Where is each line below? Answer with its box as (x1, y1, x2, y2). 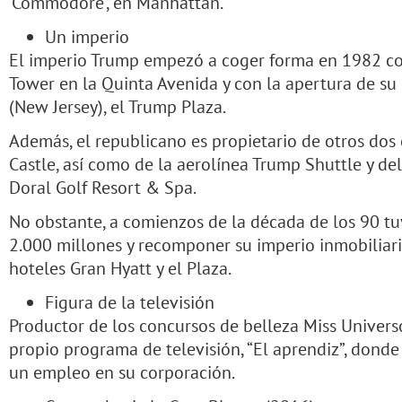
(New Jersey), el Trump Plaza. (9, 94, 226, 118)
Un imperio (45, 24, 129, 48)
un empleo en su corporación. (9, 360, 235, 384)
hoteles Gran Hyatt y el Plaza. (9, 256, 232, 280)
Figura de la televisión (45, 290, 214, 314)
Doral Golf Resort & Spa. (9, 175, 197, 199)
